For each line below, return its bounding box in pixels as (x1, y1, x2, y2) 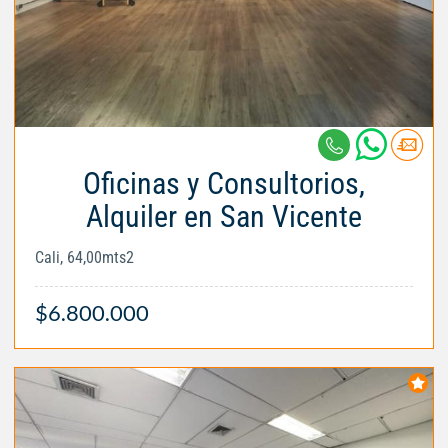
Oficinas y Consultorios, (83, 166, 365, 202)
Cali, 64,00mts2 (35, 248, 134, 268)
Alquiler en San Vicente (86, 199, 362, 235)
